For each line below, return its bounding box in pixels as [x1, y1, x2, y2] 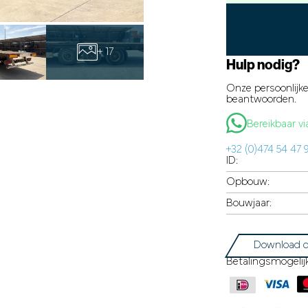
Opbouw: [235, 176, 269, 188]
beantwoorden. [226, 94, 296, 105]
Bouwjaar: [233, 197, 272, 209]
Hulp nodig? [226, 56, 300, 73]
